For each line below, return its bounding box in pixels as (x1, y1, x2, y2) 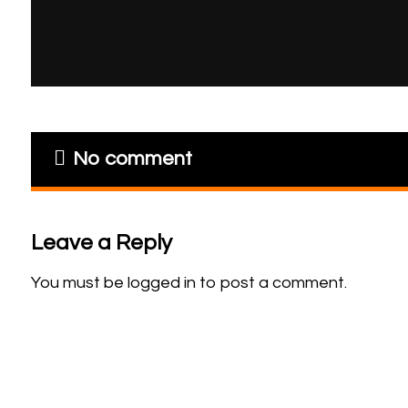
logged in (127, 274, 196, 291)
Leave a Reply (30, 231, 172, 254)
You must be (30, 274, 127, 291)
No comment (72, 148, 192, 169)
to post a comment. (195, 274, 347, 291)
